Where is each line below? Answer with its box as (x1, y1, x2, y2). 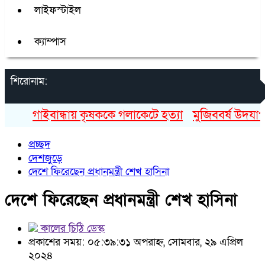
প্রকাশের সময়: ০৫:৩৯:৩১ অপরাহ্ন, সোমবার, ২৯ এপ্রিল (28, 235, 243, 249)
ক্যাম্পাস (34, 35, 66, 49)
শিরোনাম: (11, 75, 47, 88)
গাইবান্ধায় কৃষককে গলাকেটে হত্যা (19, 107, 170, 123)
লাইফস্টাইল (34, 4, 81, 17)
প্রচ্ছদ (28, 138, 50, 151)
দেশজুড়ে (28, 151, 62, 165)
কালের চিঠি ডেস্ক (38, 222, 105, 235)
